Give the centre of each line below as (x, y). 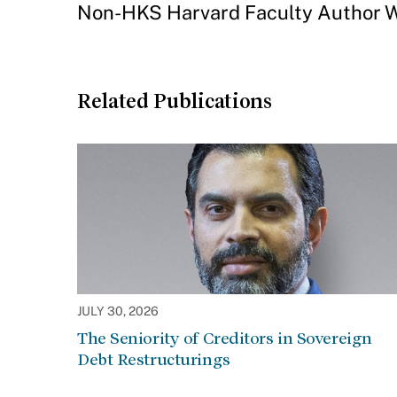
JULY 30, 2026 (118, 311)
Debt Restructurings (154, 359)
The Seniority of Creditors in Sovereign (225, 338)
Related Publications (175, 101)
